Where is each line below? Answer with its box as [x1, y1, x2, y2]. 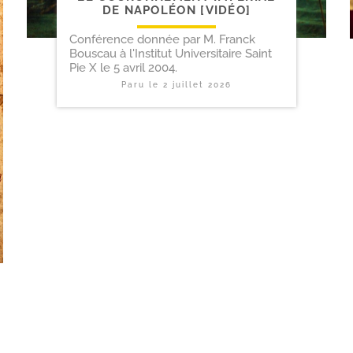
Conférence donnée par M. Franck [69, 32, 255, 46]
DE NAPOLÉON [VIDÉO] [102, 2, 251, 17]
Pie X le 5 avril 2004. [69, 60, 177, 75]
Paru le [121, 80, 163, 89]
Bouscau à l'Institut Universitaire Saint [69, 46, 272, 61]
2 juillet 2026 [163, 80, 232, 89]
